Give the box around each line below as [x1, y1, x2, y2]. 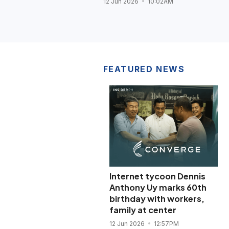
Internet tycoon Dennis [109, 171, 205, 182]
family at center [109, 204, 176, 216]
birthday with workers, [109, 193, 204, 204]
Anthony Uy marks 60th [109, 182, 207, 193]
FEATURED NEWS [103, 64, 185, 75]
